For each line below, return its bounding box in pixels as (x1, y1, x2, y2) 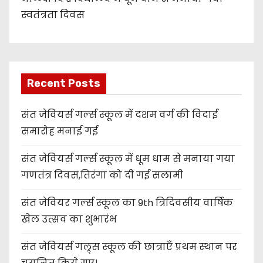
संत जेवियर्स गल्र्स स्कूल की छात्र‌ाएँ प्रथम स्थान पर (21, 240, 237, 254)
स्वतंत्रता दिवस (21, 8, 85, 22)
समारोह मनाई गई (21, 124, 98, 139)
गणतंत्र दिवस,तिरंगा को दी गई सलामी (21, 168, 183, 183)
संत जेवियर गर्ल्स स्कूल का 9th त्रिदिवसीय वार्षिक (21, 196, 233, 210)
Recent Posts (27, 77, 100, 90)
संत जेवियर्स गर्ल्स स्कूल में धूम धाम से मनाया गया (21, 152, 235, 166)
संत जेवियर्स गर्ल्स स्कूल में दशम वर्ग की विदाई (21, 108, 218, 122)
